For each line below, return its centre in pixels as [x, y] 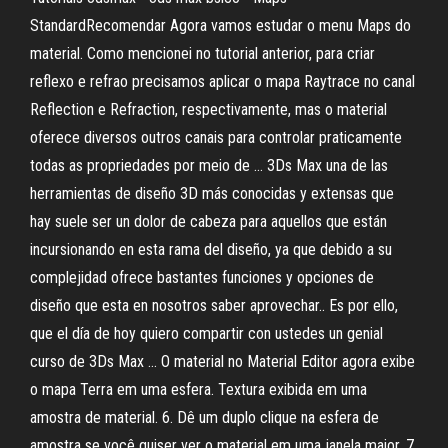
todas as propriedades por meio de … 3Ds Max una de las [209, 165]
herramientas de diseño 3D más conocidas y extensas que [212, 193]
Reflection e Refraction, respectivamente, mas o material [208, 109]
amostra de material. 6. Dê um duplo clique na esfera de [204, 417]
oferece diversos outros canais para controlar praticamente [216, 137]
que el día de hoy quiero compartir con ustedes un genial [206, 333]
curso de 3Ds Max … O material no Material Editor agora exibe [222, 361]
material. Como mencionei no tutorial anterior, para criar [202, 53]
